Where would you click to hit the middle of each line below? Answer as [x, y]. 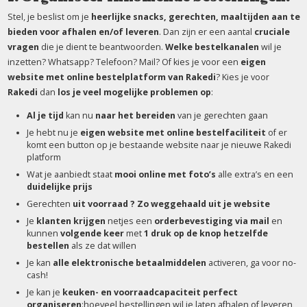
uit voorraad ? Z [108, 204]
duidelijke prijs [59, 187]
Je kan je [44, 292]
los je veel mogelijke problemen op [133, 92]
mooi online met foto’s [165, 174]
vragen [23, 47]
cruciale [272, 32]
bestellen [48, 246]
